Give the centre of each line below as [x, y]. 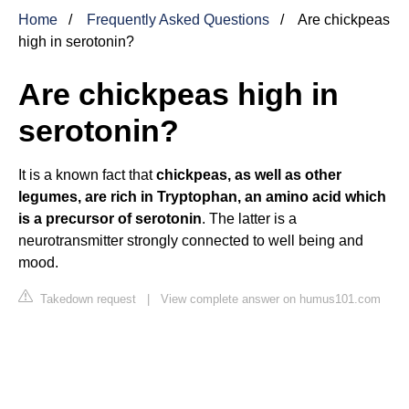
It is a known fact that [87, 174]
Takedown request [86, 299]
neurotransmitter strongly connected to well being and [191, 240]
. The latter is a [249, 218]
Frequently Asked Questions [178, 19]
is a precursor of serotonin [110, 218]
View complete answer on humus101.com [271, 299]
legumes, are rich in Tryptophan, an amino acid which [202, 196]
